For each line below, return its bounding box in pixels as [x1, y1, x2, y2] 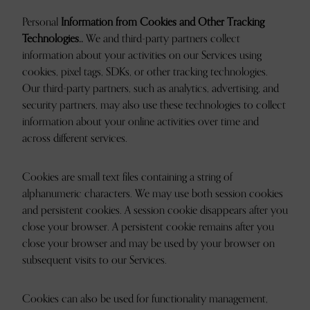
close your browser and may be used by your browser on [22, 235, 275, 253]
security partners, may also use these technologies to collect [22, 96, 286, 114]
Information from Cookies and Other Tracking [58, 13, 264, 31]
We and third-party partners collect [83, 30, 240, 48]
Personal [22, 13, 58, 31]
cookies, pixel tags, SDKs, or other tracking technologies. [22, 63, 268, 81]
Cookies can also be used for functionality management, [22, 290, 268, 308]
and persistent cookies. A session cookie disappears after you [22, 201, 288, 219]
